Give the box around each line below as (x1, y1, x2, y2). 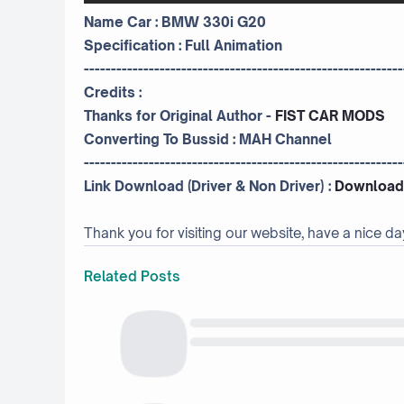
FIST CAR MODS (275, 107, 385, 125)
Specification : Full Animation (84, 37, 282, 55)
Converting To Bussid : (84, 131, 239, 149)
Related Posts (84, 268, 180, 286)
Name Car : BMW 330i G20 (84, 14, 266, 32)
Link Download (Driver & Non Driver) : (84, 178, 335, 196)
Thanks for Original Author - (84, 107, 275, 125)
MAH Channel (239, 131, 332, 149)
